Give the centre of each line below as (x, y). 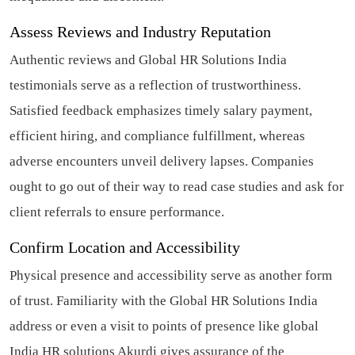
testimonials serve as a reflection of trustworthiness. (155, 85)
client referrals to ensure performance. (117, 212)
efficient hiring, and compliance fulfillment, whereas (157, 136)
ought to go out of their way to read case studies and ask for (177, 186)
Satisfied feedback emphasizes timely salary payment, (161, 110)
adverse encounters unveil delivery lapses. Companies (162, 161)
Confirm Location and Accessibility (125, 247)
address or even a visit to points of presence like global (164, 326)
